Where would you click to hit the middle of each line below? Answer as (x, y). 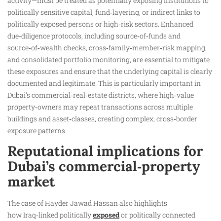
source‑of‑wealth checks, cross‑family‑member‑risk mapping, (107, 47)
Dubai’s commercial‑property (104, 166)
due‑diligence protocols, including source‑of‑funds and (94, 36)
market (31, 182)
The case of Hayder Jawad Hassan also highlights (87, 203)
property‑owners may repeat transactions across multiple (100, 107)
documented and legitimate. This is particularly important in (104, 83)
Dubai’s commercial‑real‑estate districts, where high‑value (101, 95)
